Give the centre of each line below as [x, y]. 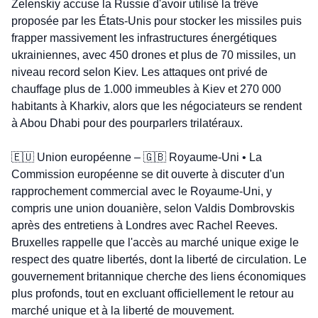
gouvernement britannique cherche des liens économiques [159, 277]
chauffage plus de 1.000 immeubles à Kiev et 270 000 [146, 89]
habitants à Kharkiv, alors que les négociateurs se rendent [157, 106]
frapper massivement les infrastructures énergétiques [144, 38]
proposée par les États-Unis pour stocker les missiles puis [157, 21]
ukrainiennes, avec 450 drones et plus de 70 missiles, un [154, 55]
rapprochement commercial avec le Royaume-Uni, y [142, 192]
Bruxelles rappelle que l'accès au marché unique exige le [155, 243]
